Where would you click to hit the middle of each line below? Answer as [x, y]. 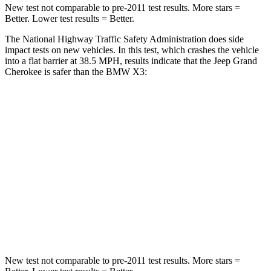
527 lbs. [153, 221]
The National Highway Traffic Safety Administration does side [124, 39]
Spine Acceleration [83, 193]
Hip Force [83, 221]
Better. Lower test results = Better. [70, 18]
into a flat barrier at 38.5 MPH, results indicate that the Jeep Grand [131, 60]
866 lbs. [206, 221]
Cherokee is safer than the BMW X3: [76, 71]
